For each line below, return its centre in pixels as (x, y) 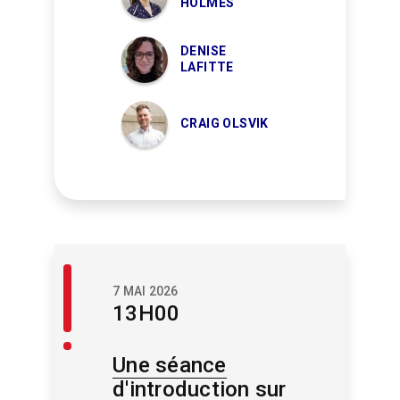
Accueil (91, 274)
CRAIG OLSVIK (225, 124)
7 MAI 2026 (146, 291)
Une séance (170, 365)
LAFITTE (207, 67)
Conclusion (105, 315)
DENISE (204, 51)
